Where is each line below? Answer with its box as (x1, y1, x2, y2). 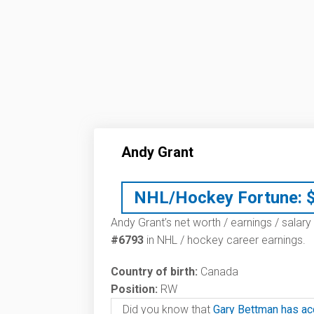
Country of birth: (111, 265, 198, 278)
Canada (198, 265, 238, 278)
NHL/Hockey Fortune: (134, 188, 302, 207)
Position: (111, 282, 158, 296)
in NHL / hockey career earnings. (144, 233, 306, 247)
